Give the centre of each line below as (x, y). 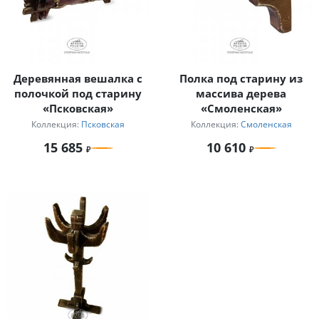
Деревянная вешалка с (78, 79)
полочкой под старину (78, 94)
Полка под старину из (241, 79)
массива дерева (241, 94)
